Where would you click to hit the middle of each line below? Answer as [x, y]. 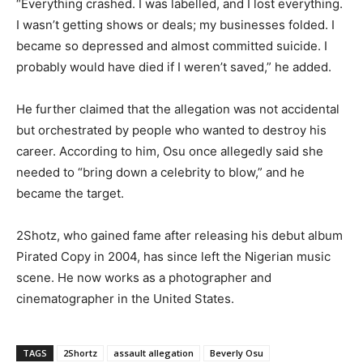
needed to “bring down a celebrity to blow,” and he [160, 172]
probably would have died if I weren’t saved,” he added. [174, 66]
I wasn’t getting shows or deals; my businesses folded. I [175, 24]
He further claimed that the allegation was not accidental [178, 109]
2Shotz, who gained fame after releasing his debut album [179, 235]
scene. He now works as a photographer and [144, 277]
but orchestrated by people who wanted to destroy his [171, 130]
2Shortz [80, 352]
